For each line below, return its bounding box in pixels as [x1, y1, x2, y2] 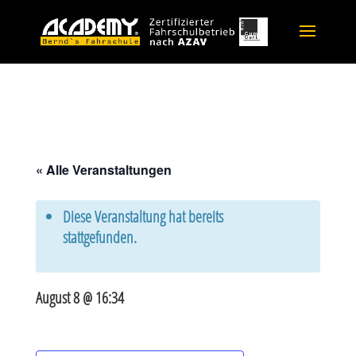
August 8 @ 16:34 [35, 287, 124, 308]
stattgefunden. [62, 226, 137, 248]
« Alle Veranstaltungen [35, 161, 172, 179]
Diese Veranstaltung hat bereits [62, 206, 223, 227]
